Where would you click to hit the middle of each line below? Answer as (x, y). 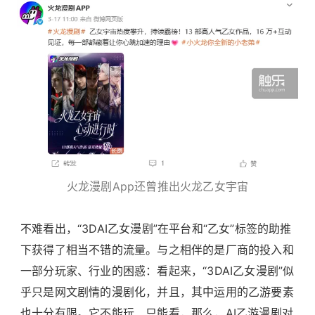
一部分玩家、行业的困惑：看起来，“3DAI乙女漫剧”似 (157, 271)
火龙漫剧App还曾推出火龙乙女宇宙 (157, 187)
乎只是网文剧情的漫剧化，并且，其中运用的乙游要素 (157, 292)
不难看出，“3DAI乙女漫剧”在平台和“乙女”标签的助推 (156, 229)
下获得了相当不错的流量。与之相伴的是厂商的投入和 (157, 250)
